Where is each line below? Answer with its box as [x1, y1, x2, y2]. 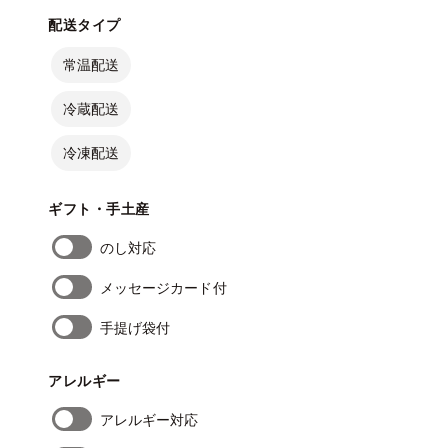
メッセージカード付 [100, 278, 227, 296]
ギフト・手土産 [48, 200, 150, 217]
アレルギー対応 [100, 410, 199, 428]
